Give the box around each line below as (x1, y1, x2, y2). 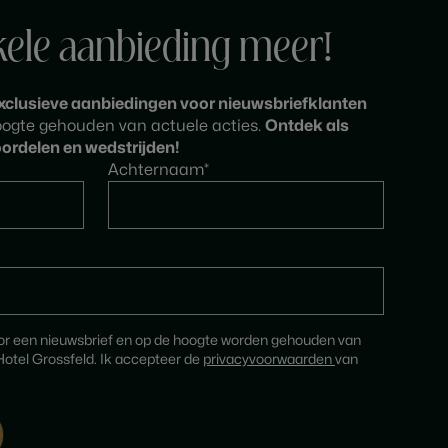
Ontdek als (265, 118, 349, 134)
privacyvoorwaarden (203, 353, 335, 366)
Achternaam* (108, 162, 209, 178)
